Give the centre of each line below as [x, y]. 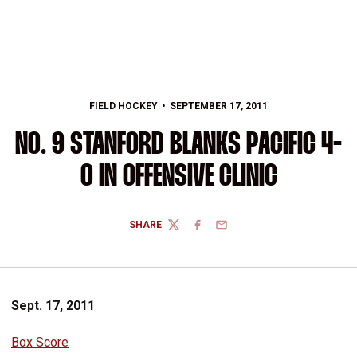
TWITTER [188, 231]
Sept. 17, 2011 [53, 306]
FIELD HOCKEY [123, 106]
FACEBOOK [216, 231]
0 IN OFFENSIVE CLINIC [178, 177]
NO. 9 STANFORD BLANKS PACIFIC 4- [178, 145]
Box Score [40, 342]
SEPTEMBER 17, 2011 [219, 106]
